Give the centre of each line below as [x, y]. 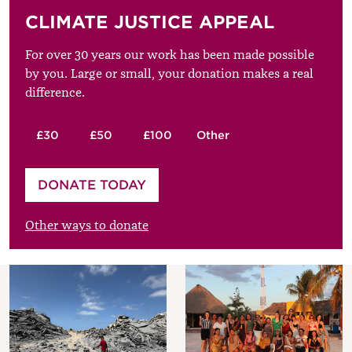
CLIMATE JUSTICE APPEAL [150, 22]
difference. [55, 92]
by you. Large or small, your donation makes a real [169, 73]
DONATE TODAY [92, 185]
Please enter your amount [108, 176]
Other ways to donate [87, 225]
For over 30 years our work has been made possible [170, 55]
